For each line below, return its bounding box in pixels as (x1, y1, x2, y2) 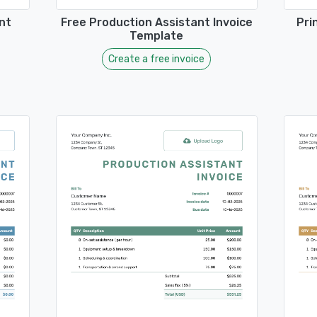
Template (129, 28, 183, 42)
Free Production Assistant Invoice (60, 15, 253, 29)
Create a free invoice (108, 52, 204, 65)
